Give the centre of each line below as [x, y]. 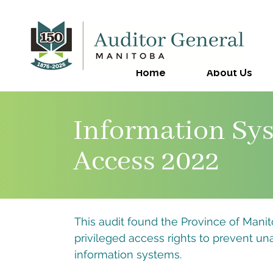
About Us [230, 73]
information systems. [128, 254]
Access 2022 [147, 162]
